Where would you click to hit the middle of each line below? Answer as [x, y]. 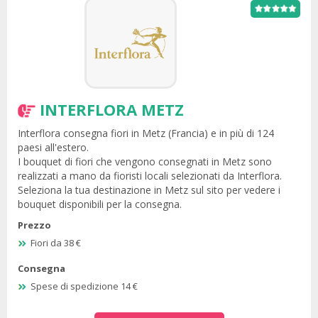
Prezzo [34, 225]
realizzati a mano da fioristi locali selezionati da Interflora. [150, 175]
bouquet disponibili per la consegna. [100, 204]
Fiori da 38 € [56, 243]
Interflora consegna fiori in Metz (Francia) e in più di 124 [146, 133]
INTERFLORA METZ [112, 109]
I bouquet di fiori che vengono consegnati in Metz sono [145, 161]
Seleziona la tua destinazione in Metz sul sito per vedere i [149, 190]
